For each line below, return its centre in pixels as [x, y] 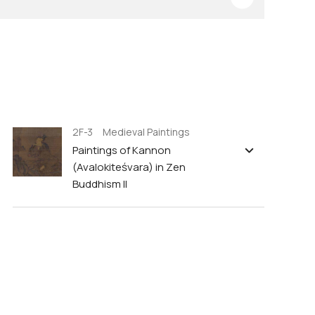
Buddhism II [100, 184]
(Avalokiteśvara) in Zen [129, 167]
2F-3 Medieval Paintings [131, 132]
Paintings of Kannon [122, 150]
